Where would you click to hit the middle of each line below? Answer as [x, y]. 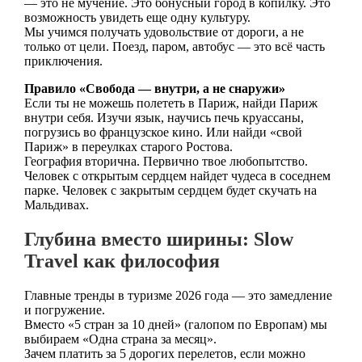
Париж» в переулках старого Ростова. [128, 147]
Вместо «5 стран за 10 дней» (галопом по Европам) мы [175, 325]
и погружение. [64, 310]
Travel [51, 261]
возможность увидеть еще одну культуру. [137, 18]
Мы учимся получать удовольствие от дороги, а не [164, 32]
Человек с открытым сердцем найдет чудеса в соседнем [177, 176]
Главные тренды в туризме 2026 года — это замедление [178, 296]
